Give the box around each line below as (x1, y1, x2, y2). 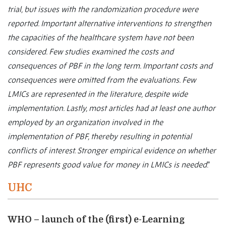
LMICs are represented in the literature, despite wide (8, 89, 188, 99)
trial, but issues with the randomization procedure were (8, 4, 198, 15)
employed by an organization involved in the (8, 117, 163, 128)
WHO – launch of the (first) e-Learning (8, 214, 185, 225)
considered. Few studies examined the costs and (8, 46, 174, 57)
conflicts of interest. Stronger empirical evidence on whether (8, 145, 216, 156)
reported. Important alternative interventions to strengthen (8, 18, 211, 29)
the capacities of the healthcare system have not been (8, 32, 194, 43)
